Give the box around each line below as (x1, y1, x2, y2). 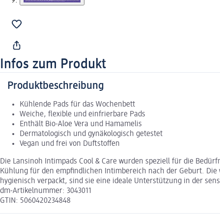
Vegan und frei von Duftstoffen (20, 139, 120, 148)
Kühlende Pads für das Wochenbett (20, 100, 135, 109)
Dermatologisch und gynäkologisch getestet (20, 130, 163, 138)
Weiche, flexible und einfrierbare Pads (20, 110, 145, 118)
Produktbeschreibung (7, 80, 104, 91)
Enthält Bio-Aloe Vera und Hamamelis (20, 120, 142, 128)
